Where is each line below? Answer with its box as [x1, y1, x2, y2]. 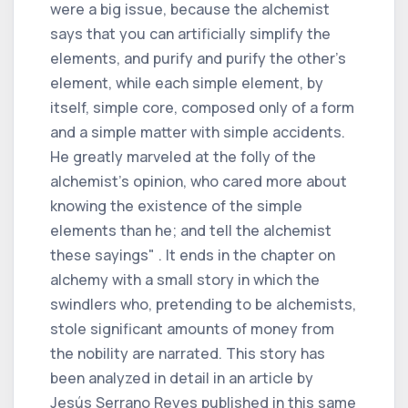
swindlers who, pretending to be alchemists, [50, 293, 356, 314]
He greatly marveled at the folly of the [50, 146, 316, 167]
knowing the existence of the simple [50, 195, 302, 216]
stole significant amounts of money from [50, 318, 334, 339]
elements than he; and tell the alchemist [50, 219, 331, 240]
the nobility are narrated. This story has [50, 342, 325, 363]
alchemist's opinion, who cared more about [50, 170, 347, 191]
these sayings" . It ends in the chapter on [50, 244, 335, 265]
